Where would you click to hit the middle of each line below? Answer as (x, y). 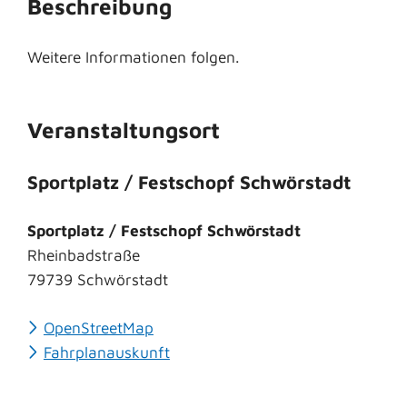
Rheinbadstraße (84, 254)
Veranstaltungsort (124, 130)
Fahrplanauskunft (106, 352)
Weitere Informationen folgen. (134, 57)
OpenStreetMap (98, 327)
